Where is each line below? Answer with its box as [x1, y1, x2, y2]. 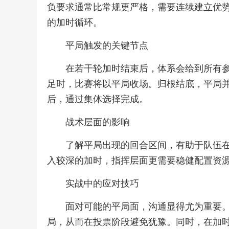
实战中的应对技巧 [65, 178, 139, 189]
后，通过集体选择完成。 [47, 94, 148, 104]
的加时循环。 [47, 17, 102, 28]
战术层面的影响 [65, 117, 130, 127]
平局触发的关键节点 [65, 40, 148, 51]
